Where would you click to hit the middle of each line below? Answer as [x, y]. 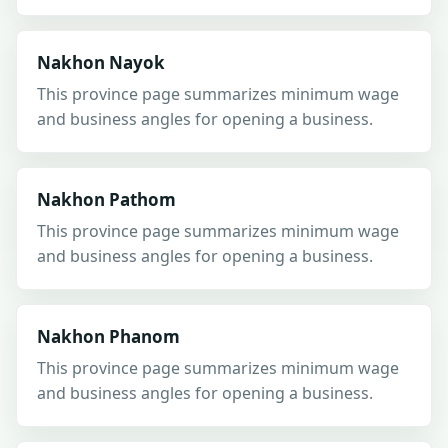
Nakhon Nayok [101, 62]
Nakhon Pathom [106, 199]
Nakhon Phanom [108, 336]
